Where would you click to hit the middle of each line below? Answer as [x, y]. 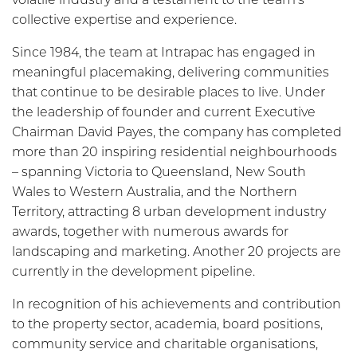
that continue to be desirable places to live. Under [169, 92]
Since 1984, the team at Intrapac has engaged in [164, 53]
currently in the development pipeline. [133, 272]
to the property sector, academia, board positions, [167, 324]
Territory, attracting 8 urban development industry [169, 212]
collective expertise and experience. [124, 20]
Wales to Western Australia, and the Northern [155, 192]
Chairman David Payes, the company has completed [177, 132]
